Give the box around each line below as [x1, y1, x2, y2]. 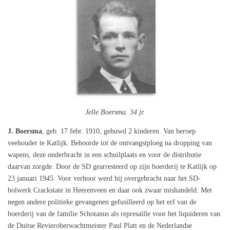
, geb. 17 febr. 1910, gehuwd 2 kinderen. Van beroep [42, 127, 196, 135]
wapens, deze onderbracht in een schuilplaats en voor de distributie [8, 150, 201, 159]
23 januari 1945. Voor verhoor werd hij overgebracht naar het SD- [8, 174, 201, 182]
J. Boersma [8, 127, 42, 135]
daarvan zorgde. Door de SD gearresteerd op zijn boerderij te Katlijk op [8, 162, 217, 170]
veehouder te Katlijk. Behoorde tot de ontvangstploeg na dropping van [8, 139, 212, 147]
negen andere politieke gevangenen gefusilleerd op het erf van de [8, 198, 196, 206]
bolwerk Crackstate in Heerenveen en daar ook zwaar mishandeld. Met [8, 186, 212, 194]
